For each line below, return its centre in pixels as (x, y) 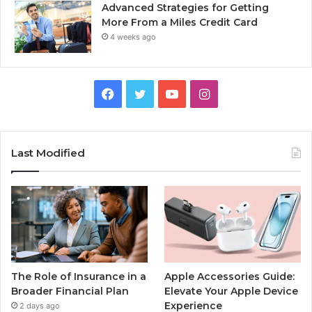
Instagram (239, 93)
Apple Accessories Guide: (230, 277)
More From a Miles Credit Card (180, 23)
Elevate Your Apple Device (232, 291)
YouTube (203, 93)
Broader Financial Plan (70, 291)
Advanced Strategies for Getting (185, 8)
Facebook (143, 93)
